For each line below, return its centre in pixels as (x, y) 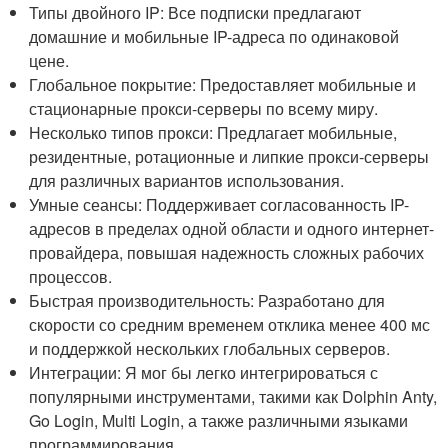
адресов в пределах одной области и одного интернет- (232, 228)
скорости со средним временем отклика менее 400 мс (230, 324)
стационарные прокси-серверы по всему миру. (204, 108)
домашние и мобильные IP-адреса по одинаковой (214, 36)
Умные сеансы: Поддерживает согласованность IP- (219, 204)
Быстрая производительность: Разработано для (207, 300)
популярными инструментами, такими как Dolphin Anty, (233, 396)
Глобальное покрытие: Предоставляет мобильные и (223, 84)
